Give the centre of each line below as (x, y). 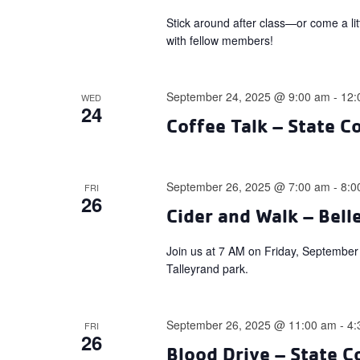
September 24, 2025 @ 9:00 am (249, 96)
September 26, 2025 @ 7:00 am (249, 186)
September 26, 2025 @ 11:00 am (252, 325)
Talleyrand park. (211, 268)
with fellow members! (223, 40)
